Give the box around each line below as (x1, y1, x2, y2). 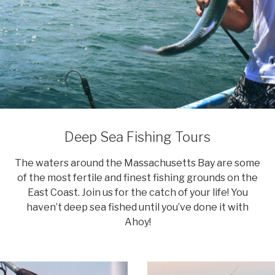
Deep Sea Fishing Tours (64, 128, 211, 145)
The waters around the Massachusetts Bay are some (15, 157, 260, 169)
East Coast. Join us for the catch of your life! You (27, 187, 248, 199)
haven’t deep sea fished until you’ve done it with (26, 201, 249, 214)
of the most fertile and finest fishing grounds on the (17, 172, 258, 184)
